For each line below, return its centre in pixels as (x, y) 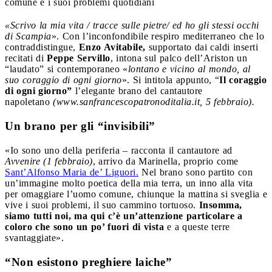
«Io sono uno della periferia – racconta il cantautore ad (119, 150)
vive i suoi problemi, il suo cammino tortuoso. (102, 205)
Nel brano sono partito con (195, 172)
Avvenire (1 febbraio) (49, 161)
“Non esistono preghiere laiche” (88, 262)
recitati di (26, 58)
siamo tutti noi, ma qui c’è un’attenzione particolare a (124, 216)
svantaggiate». (34, 237)
